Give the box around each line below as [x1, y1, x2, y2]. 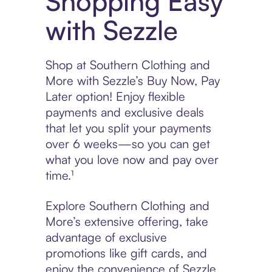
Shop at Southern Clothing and [45, 57, 210, 73]
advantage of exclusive [45, 229, 167, 245]
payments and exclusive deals [45, 104, 204, 120]
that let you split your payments [45, 120, 211, 136]
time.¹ [45, 168, 73, 183]
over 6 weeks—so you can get [45, 136, 210, 152]
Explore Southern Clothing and [45, 198, 209, 214]
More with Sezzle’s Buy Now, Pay [45, 73, 220, 89]
